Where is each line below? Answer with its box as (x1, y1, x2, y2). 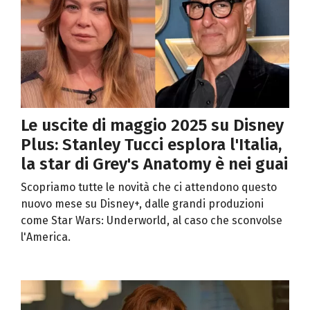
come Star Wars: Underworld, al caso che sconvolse (21, 214, 282, 228)
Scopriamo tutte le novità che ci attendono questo (21, 181, 277, 194)
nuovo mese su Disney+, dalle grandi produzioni (21, 197, 264, 211)
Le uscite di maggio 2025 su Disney (21, 116, 284, 136)
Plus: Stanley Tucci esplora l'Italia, (21, 135, 282, 155)
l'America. (21, 230, 71, 244)
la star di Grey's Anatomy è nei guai (21, 154, 288, 174)
